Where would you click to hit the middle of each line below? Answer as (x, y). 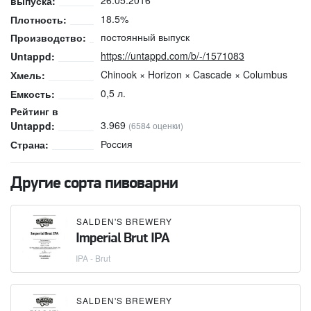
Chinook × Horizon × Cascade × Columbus (194, 74)
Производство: (48, 38)
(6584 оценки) (156, 125)
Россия (117, 143)
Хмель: (28, 75)
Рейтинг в (34, 111)
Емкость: (33, 93)
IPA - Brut (93, 258)
